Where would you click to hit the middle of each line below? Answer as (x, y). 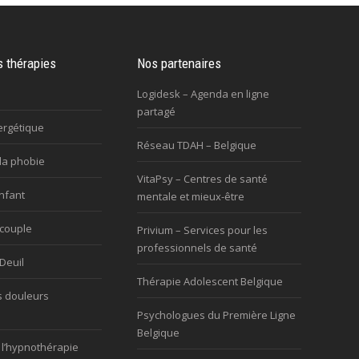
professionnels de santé (198, 248)
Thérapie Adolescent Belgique (210, 281)
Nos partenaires (179, 63)
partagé (157, 111)
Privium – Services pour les (203, 230)
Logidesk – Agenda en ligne (204, 94)
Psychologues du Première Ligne (217, 315)
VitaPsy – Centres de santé (203, 179)
